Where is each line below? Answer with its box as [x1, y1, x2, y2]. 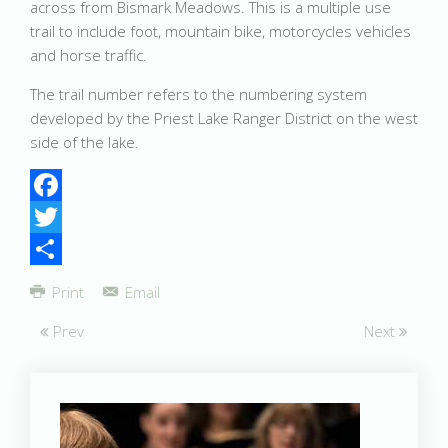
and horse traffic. [30, 45, 147, 65]
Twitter [30, 239, 76, 259]
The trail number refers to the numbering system [30, 84, 367, 104]
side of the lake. [30, 132, 139, 152]
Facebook [30, 207, 95, 227]
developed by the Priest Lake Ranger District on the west [30, 108, 418, 128]
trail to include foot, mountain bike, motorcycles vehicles [30, 21, 411, 41]
